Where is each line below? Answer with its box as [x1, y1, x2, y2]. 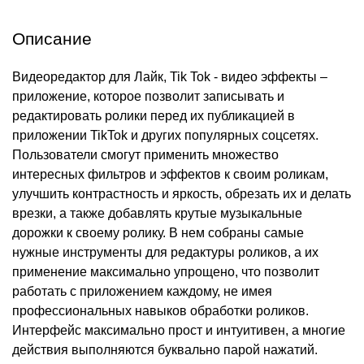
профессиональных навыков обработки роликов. [12, 304, 309, 318]
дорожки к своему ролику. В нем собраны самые [12, 226, 304, 240]
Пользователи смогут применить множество [12, 148, 279, 162]
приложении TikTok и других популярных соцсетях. [12, 128, 318, 143]
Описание [12, 29, 92, 49]
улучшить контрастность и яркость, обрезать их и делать [12, 187, 351, 201]
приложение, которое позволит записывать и [12, 89, 284, 104]
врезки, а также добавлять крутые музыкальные [12, 206, 302, 221]
